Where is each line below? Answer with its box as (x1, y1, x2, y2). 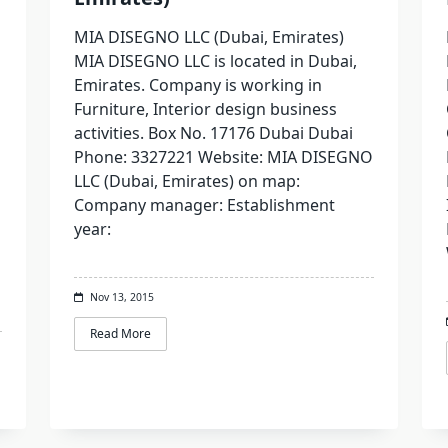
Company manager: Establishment (73, 193, 335, 216)
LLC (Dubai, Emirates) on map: (73, 169, 300, 192)
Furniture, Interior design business (73, 97, 337, 120)
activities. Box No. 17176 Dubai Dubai (73, 121, 353, 144)
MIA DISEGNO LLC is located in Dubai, (73, 49, 357, 72)
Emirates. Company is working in (73, 73, 322, 96)
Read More (89, 324, 151, 342)
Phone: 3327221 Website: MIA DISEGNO (73, 145, 373, 168)
